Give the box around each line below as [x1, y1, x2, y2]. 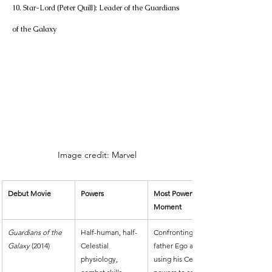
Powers [81, 188, 104, 198]
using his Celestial [154, 254, 214, 263]
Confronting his [154, 227, 206, 237]
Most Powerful [154, 188, 202, 198]
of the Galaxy [12, 24, 56, 34]
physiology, [81, 254, 120, 263]
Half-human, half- [81, 227, 137, 237]
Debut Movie [8, 188, 51, 198]
